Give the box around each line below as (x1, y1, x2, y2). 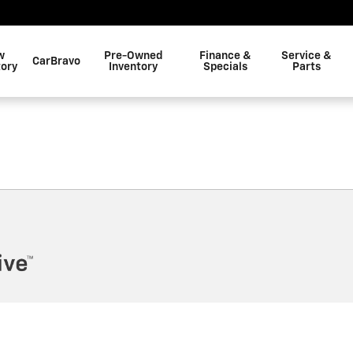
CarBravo (32, 56, 80, 67)
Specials (203, 61, 248, 72)
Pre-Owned (104, 50, 163, 61)
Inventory (109, 61, 158, 72)
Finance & (199, 50, 252, 61)
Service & (281, 50, 333, 61)
